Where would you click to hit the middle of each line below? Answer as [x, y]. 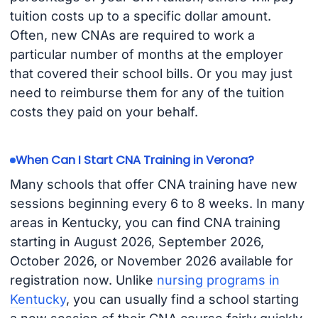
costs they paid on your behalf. [104, 112]
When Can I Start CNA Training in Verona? [135, 160]
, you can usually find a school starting [182, 299]
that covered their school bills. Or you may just [151, 74]
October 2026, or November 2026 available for [151, 261]
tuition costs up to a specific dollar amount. [140, 16]
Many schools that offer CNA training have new [153, 184]
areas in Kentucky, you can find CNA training [145, 222]
